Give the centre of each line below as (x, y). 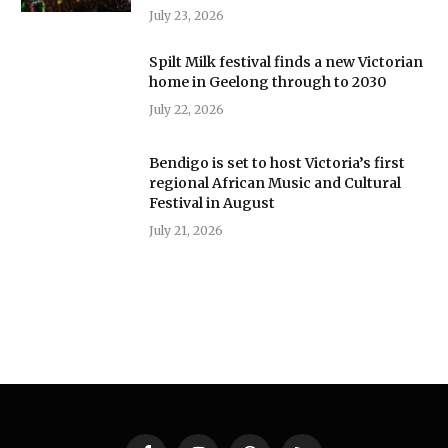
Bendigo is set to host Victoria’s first (277, 162)
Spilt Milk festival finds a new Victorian (286, 61)
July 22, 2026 (186, 109)
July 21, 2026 (186, 230)
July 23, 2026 (186, 15)
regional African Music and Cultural (275, 182)
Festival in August (212, 202)
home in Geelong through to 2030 (268, 81)
